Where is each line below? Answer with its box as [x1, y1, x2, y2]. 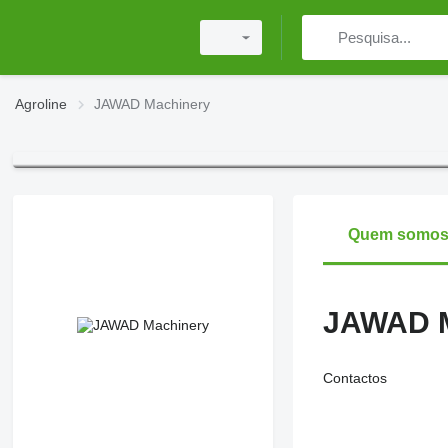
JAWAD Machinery [94, 96, 210, 112]
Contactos [322, 370, 387, 387]
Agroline [15, 96, 67, 112]
